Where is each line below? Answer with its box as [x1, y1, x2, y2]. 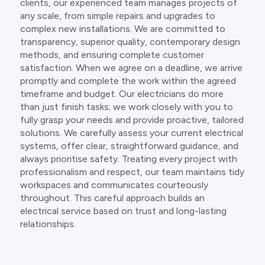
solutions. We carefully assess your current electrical [20, 127, 243, 138]
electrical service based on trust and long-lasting [20, 205, 227, 216]
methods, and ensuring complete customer [20, 49, 204, 60]
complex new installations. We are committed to [20, 22, 225, 34]
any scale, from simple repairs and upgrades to [20, 9, 215, 21]
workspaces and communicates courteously [20, 179, 208, 190]
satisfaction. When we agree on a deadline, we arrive [20, 62, 243, 73]
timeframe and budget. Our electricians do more [20, 88, 224, 99]
